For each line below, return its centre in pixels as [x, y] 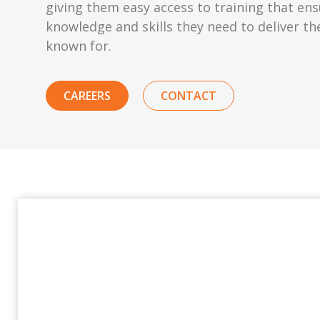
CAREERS [87, 95]
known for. [79, 46]
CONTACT [189, 95]
